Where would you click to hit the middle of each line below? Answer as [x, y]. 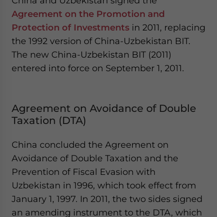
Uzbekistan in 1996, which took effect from [104, 185]
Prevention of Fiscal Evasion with [84, 172]
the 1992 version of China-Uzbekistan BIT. [101, 41]
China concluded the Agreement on [90, 145]
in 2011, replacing [167, 27]
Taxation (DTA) [49, 120]
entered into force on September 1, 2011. [98, 68]
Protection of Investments [70, 27]
